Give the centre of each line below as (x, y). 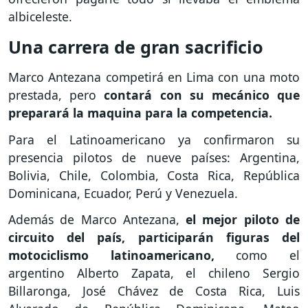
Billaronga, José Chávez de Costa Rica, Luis (154, 291)
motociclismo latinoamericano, (111, 255)
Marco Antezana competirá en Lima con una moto (154, 77)
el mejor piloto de (240, 220)
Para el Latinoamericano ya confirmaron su (154, 139)
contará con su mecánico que (202, 95)
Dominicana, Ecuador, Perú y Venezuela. (123, 193)
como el (257, 255)
